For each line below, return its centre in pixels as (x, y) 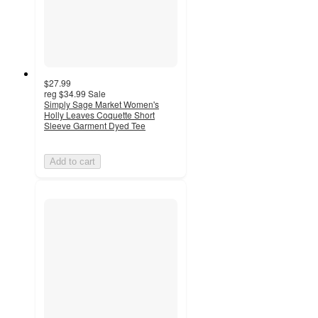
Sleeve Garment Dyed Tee (95, 126)
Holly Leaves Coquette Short (99, 115)
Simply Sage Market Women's (102, 104)
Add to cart (72, 162)
